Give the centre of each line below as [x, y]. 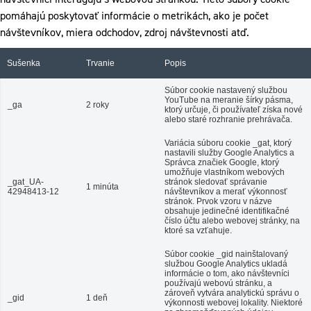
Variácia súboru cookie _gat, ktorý [228, 143]
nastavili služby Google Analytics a [229, 153]
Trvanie [100, 63]
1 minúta [102, 187]
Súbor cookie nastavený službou [226, 90]
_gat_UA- [26, 182]
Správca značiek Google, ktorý [222, 162]
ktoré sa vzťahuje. [198, 230]
